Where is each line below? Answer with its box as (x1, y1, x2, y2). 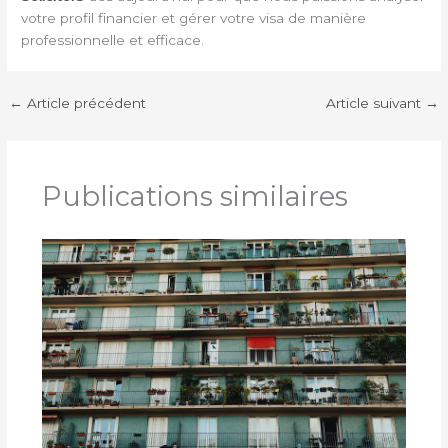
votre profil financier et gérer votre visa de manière (21, 9, 367, 26)
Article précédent (23, 94, 147, 111)
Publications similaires (41, 180, 348, 214)
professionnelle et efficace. (21, 31, 205, 48)
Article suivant (325, 94, 425, 111)
